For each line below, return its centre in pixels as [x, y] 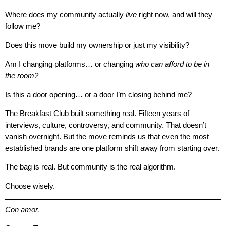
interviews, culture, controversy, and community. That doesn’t [106, 125]
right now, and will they [175, 15]
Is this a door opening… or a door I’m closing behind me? [98, 94]
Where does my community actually [65, 15]
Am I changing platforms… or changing [70, 64]
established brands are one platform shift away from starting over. [112, 148]
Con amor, [22, 209]
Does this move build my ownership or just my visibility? [97, 45]
